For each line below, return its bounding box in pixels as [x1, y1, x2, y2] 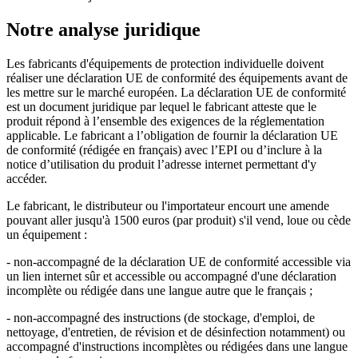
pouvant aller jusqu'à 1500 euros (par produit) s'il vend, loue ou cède [6, 213, 351, 228]
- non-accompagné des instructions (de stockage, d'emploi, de [6, 311, 315, 325]
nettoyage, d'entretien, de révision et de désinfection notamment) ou [6, 325, 345, 340]
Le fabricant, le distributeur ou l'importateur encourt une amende [6, 199, 329, 213]
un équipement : [6, 228, 87, 242]
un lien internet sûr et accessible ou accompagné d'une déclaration [6, 269, 336, 284]
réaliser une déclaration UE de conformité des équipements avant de [6, 71, 348, 86]
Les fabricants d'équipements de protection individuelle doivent [6, 57, 324, 71]
